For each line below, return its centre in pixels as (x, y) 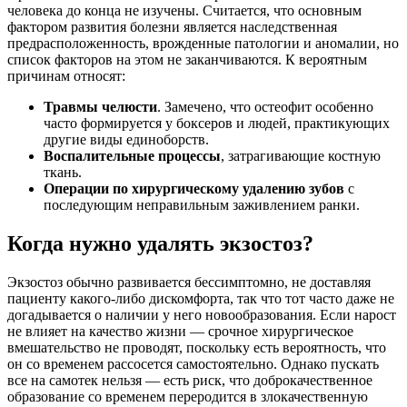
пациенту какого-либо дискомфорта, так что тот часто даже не (201, 298)
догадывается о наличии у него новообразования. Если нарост (202, 314)
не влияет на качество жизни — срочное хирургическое (180, 331)
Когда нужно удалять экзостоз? (160, 244)
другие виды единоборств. (126, 140)
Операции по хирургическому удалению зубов (194, 189)
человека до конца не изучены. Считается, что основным (184, 11)
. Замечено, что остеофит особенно (265, 107)
